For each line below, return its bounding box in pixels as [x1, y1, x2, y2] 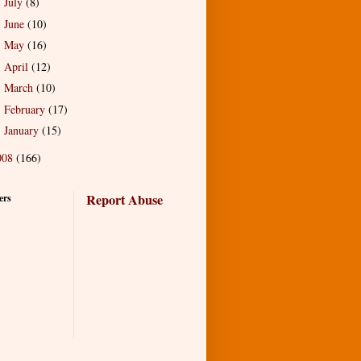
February [3, 101, 48, 117]
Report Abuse [86, 190, 163, 210]
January [3, 122, 42, 139]
